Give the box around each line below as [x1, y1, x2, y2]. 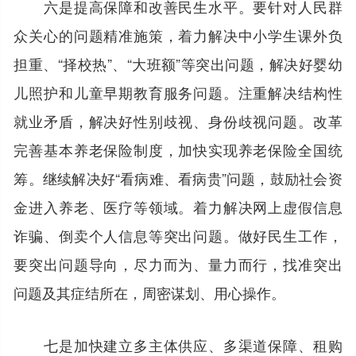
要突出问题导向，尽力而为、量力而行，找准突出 [14, 253, 342, 274]
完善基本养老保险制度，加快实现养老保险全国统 [14, 138, 342, 160]
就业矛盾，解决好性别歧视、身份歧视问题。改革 [14, 110, 342, 131]
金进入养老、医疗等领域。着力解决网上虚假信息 [14, 195, 342, 217]
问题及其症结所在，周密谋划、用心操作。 [14, 281, 286, 303]
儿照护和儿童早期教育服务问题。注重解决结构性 [14, 81, 342, 103]
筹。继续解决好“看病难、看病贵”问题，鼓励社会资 [14, 167, 342, 188]
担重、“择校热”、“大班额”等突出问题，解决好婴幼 [14, 52, 342, 74]
